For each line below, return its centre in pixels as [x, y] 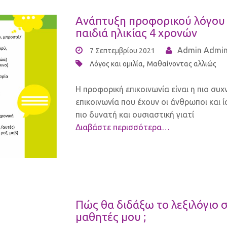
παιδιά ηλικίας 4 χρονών [136, 33]
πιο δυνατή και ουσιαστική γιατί [135, 115]
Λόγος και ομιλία [116, 64]
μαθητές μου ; [111, 217]
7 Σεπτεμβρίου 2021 [122, 51]
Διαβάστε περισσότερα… [123, 127]
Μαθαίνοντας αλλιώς [182, 64]
